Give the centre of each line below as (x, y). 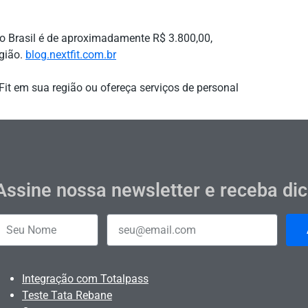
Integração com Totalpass (85, 279)
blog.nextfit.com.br (71, 55)
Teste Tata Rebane (67, 296)
